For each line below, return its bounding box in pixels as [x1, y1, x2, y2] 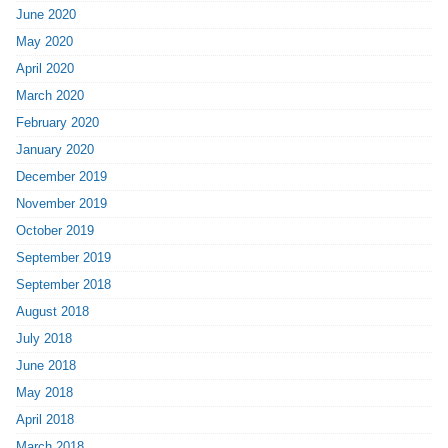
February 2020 [16, 114, 100, 130]
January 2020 [16, 141, 95, 157]
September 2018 [16, 276, 112, 292]
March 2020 [16, 87, 85, 103]
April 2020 [16, 60, 75, 76]
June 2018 [16, 357, 77, 373]
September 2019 [16, 249, 112, 265]
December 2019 [16, 168, 108, 184]
